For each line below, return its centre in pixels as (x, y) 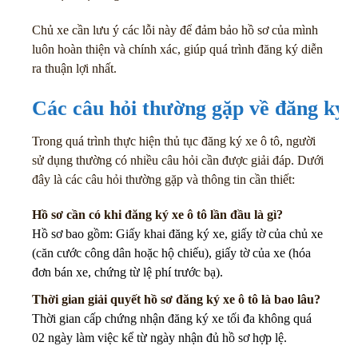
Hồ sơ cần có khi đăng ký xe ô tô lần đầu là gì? (157, 215)
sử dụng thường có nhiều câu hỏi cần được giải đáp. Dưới (178, 160)
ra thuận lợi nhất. (74, 69)
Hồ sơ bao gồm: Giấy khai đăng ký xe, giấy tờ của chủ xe (177, 234)
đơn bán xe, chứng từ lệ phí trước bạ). (127, 272)
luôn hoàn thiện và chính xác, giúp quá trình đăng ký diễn (177, 50)
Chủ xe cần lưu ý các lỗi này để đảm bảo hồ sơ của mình (175, 30)
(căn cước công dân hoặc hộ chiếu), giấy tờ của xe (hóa (171, 253)
